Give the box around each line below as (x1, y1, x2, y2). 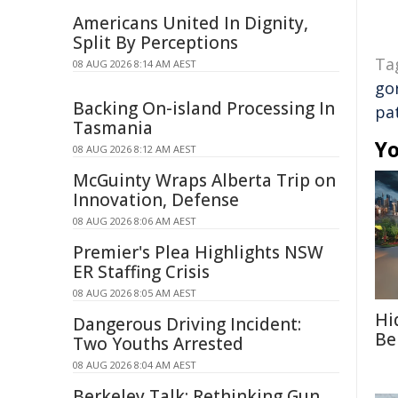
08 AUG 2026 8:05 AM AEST (73, 286, 196, 299)
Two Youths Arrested (73, 332, 243, 355)
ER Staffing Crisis (73, 260, 210, 283)
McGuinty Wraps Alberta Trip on (73, 169, 336, 192)
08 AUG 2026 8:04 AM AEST (73, 358, 196, 371)
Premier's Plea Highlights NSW (73, 241, 323, 264)
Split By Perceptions (73, 31, 238, 54)
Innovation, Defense (73, 188, 239, 211)
